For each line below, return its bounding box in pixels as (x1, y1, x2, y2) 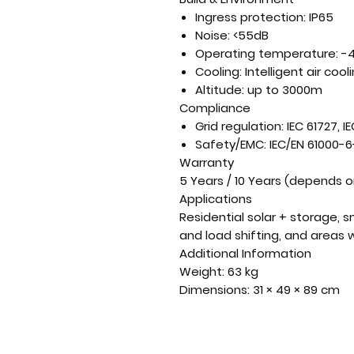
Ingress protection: (195, 9, 306, 25)
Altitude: (195, 81, 244, 98)
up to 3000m (244, 81, 322, 98)
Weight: (179, 263, 224, 280)
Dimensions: (179, 281, 250, 298)
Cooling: (195, 63, 242, 80)
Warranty (179, 154, 234, 171)
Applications (179, 190, 252, 207)
